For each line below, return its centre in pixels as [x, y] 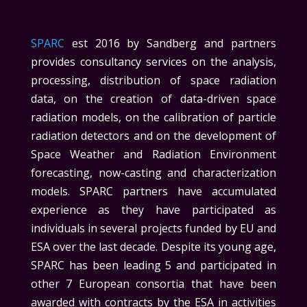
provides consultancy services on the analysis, [153, 62]
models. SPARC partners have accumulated [153, 191]
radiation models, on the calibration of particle [153, 117]
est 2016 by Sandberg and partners [170, 43]
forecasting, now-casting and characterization [153, 173]
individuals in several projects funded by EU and [153, 228]
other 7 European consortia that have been [153, 284]
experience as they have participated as [153, 210]
